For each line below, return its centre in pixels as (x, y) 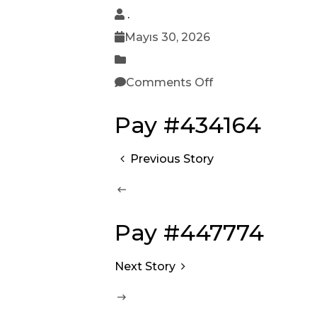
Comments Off (169, 82)
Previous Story (172, 159)
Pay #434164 (188, 125)
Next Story (145, 266)
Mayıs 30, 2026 (167, 37)
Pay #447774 (189, 232)
